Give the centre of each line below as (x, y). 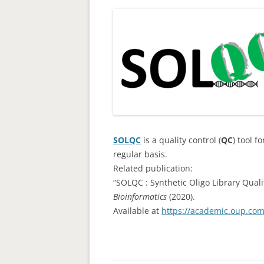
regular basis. (140, 154)
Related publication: (153, 168)
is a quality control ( (181, 140)
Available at (137, 211)
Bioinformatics (140, 197)
